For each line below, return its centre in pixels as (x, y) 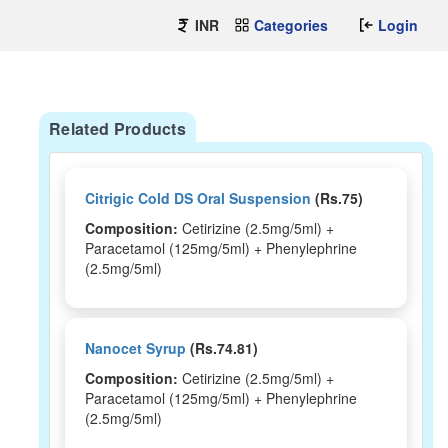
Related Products (118, 128)
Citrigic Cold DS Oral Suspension (198, 198)
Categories (291, 25)
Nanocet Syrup (135, 348)
